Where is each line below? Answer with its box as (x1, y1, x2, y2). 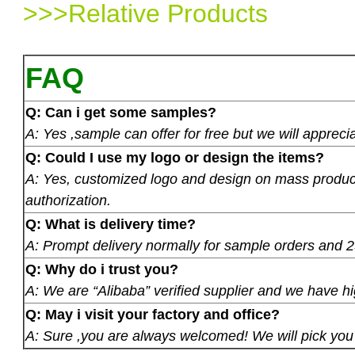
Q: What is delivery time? (25, 216, 197, 232)
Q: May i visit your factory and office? (25, 306, 281, 323)
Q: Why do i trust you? (25, 261, 179, 277)
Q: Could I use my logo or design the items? (25, 149, 325, 166)
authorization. (25, 192, 112, 208)
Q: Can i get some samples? (25, 104, 217, 120)
